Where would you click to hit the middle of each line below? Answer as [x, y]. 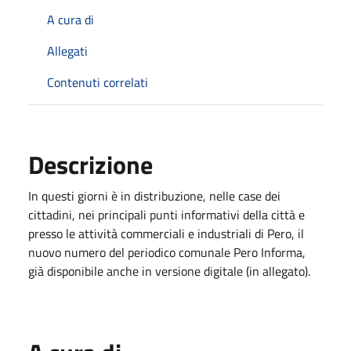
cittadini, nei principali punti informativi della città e [166, 214]
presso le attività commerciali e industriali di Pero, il [166, 233]
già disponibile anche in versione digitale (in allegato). [169, 271]
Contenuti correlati [98, 82]
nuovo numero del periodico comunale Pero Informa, [167, 252]
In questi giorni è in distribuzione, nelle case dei [154, 195]
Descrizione [90, 164]
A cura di [71, 19]
